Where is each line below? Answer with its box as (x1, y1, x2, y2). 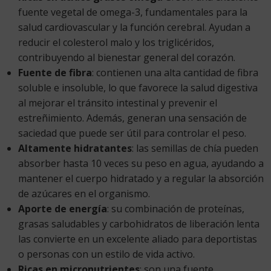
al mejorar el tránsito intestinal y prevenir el (18, 96, 217, 109)
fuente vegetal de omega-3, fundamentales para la (18, 5, 247, 19)
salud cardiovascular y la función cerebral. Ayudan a (18, 20, 250, 34)
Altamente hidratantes (18, 141, 132, 155)
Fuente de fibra (18, 65, 92, 79)
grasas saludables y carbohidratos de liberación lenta (18, 217, 260, 230)
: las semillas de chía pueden (132, 141, 258, 155)
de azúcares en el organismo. (18, 186, 150, 200)
